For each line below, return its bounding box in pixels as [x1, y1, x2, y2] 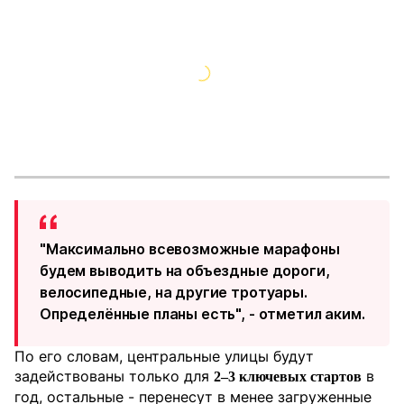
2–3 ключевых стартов [214, 369, 362, 384]
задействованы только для [14, 367, 214, 385]
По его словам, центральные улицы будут [14, 347, 314, 365]
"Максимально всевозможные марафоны [40, 240, 340, 258]
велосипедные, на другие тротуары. [40, 283, 308, 301]
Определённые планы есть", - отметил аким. [40, 305, 365, 323]
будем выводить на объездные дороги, [40, 262, 330, 280]
